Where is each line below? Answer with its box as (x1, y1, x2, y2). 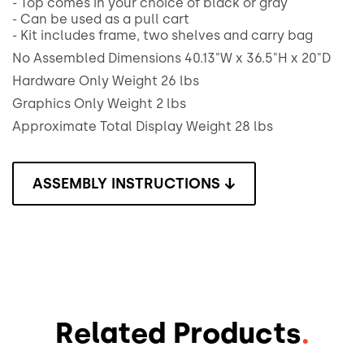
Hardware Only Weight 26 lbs (12, 73, 199, 89)
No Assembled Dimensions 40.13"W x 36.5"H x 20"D (12, 50, 331, 66)
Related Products (54, 316, 301, 350)
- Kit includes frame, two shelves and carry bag (12, 28, 313, 43)
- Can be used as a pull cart (12, 11, 189, 27)
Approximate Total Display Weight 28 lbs (12, 119, 273, 134)
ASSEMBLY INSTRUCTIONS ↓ (32, 175, 236, 193)
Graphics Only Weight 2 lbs (12, 96, 186, 111)
